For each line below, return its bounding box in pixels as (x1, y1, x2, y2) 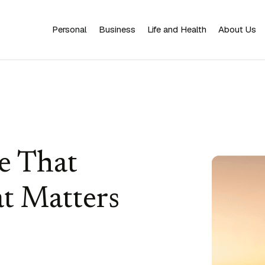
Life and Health (147, 24, 206, 35)
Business (99, 24, 135, 35)
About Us (218, 24, 256, 35)
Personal (52, 24, 87, 35)
